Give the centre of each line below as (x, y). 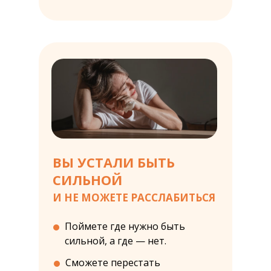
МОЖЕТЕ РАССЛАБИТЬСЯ (148, 198)
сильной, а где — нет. (116, 241)
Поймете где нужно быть (125, 226)
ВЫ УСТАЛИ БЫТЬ (114, 162)
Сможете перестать (113, 263)
